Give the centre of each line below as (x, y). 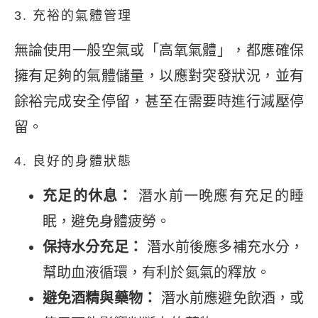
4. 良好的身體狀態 (73, 161)
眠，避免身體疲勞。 (107, 221)
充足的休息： (88, 196)
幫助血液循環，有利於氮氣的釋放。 (157, 272)
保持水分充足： (93, 247)
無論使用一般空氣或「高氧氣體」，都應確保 (159, 51)
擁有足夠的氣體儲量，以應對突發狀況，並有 (159, 76)
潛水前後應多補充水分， (223, 247)
